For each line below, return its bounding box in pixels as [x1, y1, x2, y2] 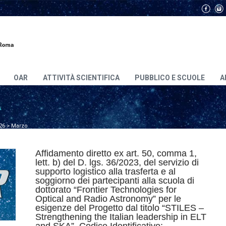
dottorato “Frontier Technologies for [35, 185, 177, 195]
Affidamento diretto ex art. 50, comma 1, [35, 148, 197, 158]
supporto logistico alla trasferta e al [35, 166, 176, 177]
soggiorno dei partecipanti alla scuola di [35, 176, 194, 186]
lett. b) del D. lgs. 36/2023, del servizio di [35, 157, 199, 167]
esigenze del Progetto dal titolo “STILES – [35, 203, 204, 213]
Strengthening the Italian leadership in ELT [35, 212, 206, 222]
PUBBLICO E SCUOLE [135, 74, 205, 82]
